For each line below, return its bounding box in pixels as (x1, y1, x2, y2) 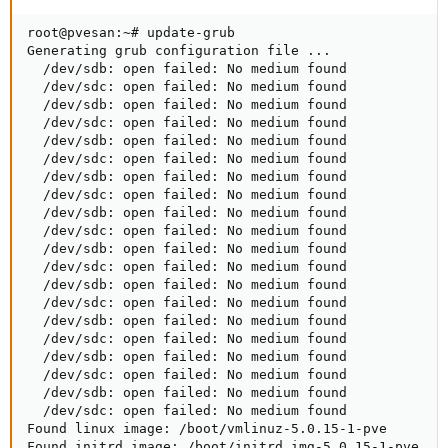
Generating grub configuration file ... (27, 43, 331, 58)
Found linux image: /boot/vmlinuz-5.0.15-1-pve (27, 421, 387, 436)
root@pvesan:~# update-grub (27, 25, 235, 40)
